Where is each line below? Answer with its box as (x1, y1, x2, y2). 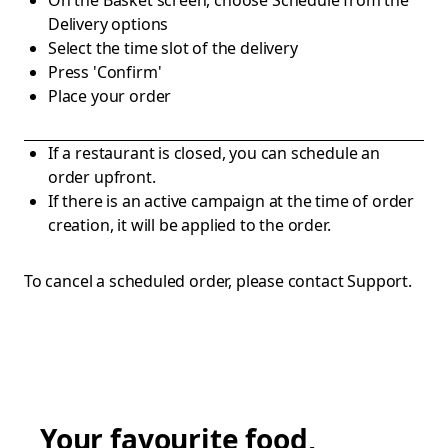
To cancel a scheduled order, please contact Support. (24, 270, 412, 292)
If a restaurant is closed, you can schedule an (48, 142, 380, 164)
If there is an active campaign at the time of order (48, 190, 415, 212)
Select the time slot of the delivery (48, 37, 298, 59)
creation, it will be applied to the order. (48, 214, 331, 236)
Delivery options (48, 13, 169, 35)
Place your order (48, 85, 172, 107)
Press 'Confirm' (48, 61, 162, 83)
